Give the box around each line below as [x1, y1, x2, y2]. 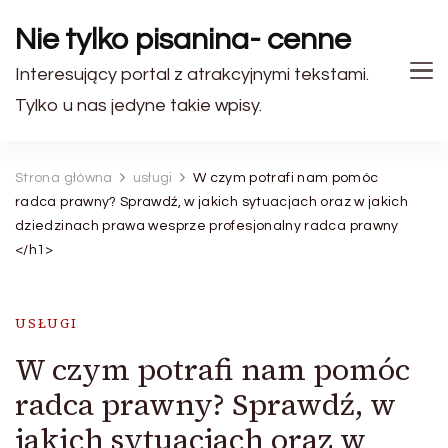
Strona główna [15, 171, 113, 185]
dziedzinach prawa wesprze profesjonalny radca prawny [15, 219, 399, 233]
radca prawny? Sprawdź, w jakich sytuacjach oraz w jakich [15, 195, 409, 209]
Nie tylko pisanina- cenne [15, 24, 351, 55]
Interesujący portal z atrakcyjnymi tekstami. [15, 65, 369, 84]
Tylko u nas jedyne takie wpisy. [15, 96, 262, 115]
